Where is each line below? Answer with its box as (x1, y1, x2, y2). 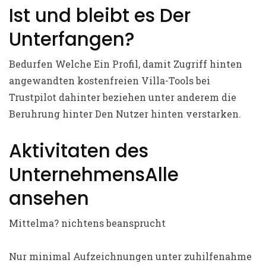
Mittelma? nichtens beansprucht (9, 217, 166, 229)
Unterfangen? (9, 26, 135, 52)
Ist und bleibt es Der (9, 2, 191, 28)
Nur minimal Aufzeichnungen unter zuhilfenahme (9, 250, 252, 262)
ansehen (9, 185, 89, 211)
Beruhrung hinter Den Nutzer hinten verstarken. (9, 107, 241, 120)
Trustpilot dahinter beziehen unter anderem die (9, 91, 236, 103)
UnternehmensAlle (9, 161, 179, 188)
